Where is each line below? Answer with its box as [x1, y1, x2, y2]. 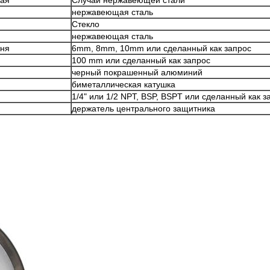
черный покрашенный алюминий [72, 67, 202, 77]
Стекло [72, 19, 99, 29]
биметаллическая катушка [72, 80, 175, 89]
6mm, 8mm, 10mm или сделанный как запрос [72, 43, 251, 53]
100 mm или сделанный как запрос [72, 55, 210, 65]
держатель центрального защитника [72, 104, 215, 113]
